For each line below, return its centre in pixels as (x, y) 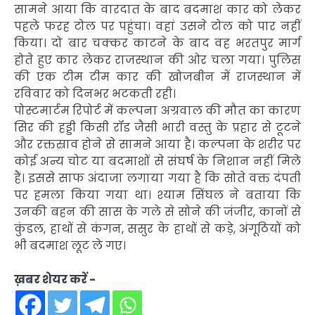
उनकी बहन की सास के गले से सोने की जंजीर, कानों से (157, 212)
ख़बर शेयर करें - (55, 280)
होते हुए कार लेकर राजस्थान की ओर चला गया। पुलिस (157, 60)
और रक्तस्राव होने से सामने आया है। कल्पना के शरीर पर (157, 145)
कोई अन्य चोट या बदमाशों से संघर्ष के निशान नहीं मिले (157, 162)
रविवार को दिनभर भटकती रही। (95, 94)
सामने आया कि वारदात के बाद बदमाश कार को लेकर (157, 10)
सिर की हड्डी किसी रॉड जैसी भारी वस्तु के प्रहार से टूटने (157, 128)
